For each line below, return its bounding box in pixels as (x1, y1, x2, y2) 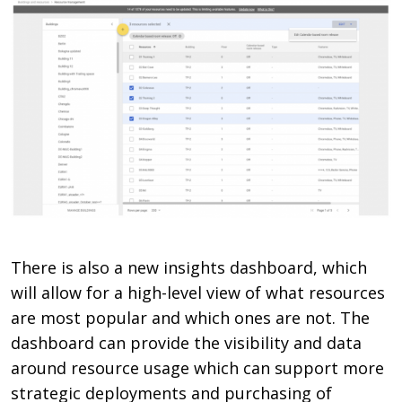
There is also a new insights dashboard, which (11, 256, 368, 278)
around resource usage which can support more (11, 356, 385, 379)
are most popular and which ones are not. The (11, 306, 371, 328)
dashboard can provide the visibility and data (11, 331, 363, 354)
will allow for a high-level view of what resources (11, 281, 386, 303)
